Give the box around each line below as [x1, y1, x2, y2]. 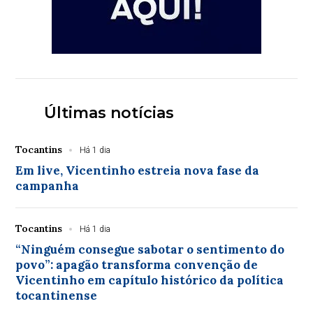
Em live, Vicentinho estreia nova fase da [15, 162, 260, 178]
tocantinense [15, 287, 98, 303]
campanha [15, 177, 80, 194]
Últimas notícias [43, 103, 174, 122]
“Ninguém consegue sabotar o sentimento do [15, 241, 285, 257]
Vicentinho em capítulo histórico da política [15, 272, 284, 288]
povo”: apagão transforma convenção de [15, 256, 259, 272]
